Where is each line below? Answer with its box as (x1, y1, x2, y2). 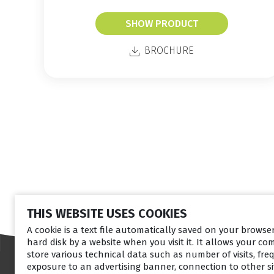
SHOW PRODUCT (125, 18, 198, 30)
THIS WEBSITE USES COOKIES (27, 206, 187, 221)
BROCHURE (144, 45, 193, 57)
